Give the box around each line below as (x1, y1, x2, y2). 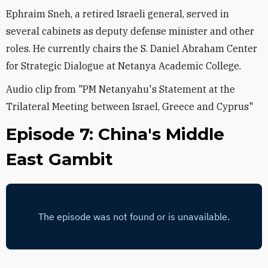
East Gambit (6, 149, 113, 169)
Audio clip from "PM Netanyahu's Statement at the (6, 83, 235, 95)
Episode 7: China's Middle (6, 124, 224, 144)
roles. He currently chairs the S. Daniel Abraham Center (6, 42, 257, 54)
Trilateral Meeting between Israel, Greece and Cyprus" (6, 100, 253, 112)
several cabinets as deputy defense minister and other (6, 25, 254, 37)
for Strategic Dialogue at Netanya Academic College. (6, 60, 241, 72)
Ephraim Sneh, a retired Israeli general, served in (6, 8, 229, 20)
